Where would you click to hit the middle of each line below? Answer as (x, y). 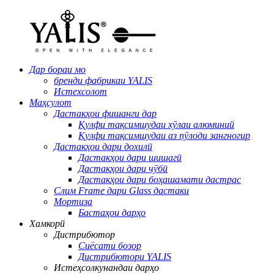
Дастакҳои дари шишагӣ (130, 157)
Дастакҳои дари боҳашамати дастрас (160, 180)
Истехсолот (80, 91)
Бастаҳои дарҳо (112, 213)
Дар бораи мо (57, 69)
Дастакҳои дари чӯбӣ (123, 168)
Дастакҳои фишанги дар (105, 113)
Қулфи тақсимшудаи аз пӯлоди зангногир (164, 135)
